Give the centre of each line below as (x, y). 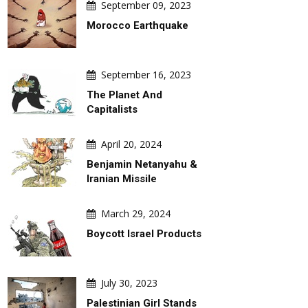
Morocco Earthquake (137, 25)
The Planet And (124, 95)
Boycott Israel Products (144, 234)
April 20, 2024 (131, 144)
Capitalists (112, 109)
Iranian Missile (122, 179)
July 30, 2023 (129, 283)
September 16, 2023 (146, 75)
